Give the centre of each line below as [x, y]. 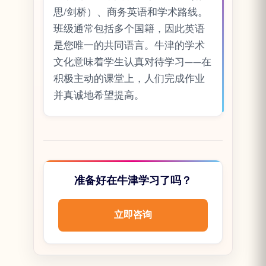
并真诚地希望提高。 [99, 95]
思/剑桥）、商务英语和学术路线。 [131, 12]
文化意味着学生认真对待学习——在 [132, 62]
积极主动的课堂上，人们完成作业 [129, 79]
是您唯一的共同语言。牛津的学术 [129, 45]
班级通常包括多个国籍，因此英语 [129, 29]
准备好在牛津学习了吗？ [133, 180]
